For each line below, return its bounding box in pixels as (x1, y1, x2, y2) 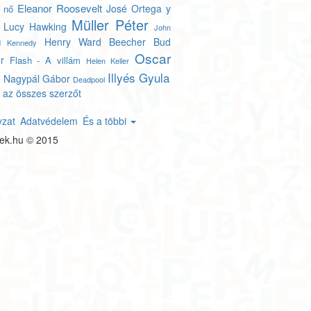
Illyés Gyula (107, 69, 169, 86)
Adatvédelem (19, 114, 78, 128)
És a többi (82, 114, 129, 128)
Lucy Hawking (3, 19, 67, 33)
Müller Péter (72, 15, 149, 35)
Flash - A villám (9, 53, 81, 67)
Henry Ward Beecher (44, 35, 146, 49)
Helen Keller (85, 55, 129, 66)
